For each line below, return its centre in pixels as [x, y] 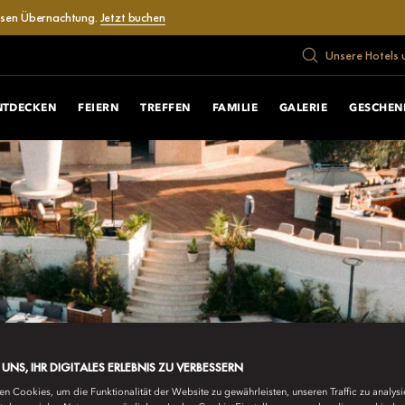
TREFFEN [165, 108]
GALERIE [304, 108]
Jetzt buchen [132, 17]
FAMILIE [235, 108]
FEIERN [99, 108]
